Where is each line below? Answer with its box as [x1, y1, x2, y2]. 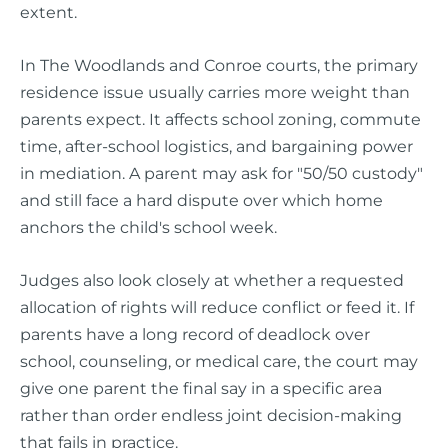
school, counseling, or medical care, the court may [20, 351, 418, 372]
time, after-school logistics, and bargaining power [20, 135, 413, 156]
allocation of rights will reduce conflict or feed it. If [20, 297, 414, 318]
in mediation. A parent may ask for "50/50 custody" [20, 162, 423, 183]
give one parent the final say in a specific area [20, 378, 382, 399]
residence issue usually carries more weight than [20, 81, 410, 102]
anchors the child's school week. [20, 216, 277, 237]
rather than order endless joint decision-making [20, 405, 402, 426]
